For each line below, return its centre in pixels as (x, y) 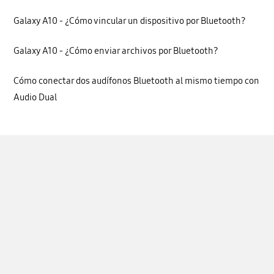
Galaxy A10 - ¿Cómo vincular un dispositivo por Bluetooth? (130, 20)
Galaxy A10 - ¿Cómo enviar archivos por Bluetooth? (116, 50)
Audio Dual (35, 98)
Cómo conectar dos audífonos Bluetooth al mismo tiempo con (137, 81)
